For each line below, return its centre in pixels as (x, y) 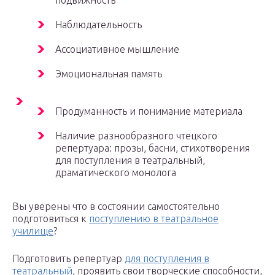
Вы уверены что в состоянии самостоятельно (116, 206)
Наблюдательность (99, 25)
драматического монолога (116, 172)
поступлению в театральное (154, 219)
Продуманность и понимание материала (149, 111)
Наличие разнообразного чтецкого (136, 136)
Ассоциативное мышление (117, 49)
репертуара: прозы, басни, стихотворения (153, 148)
